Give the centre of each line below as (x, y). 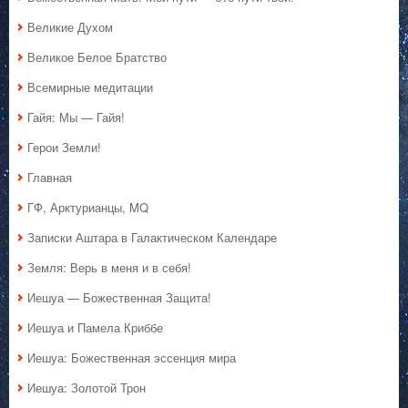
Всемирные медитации (90, 87)
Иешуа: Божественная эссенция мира (132, 358)
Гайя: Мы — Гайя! (76, 117)
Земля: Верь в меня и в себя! (109, 268)
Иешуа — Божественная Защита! (119, 298)
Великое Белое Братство (97, 57)
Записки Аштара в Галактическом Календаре (152, 238)
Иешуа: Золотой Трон (87, 388)
